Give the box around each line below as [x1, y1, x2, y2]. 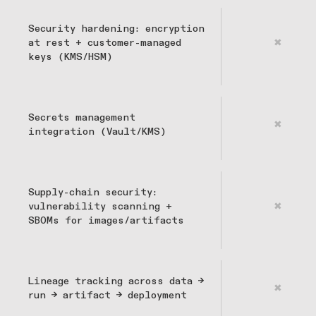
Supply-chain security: [28, 188, 157, 198]
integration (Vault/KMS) [28, 127, 166, 138]
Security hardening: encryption [28, 24, 205, 35]
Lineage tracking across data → [28, 276, 204, 287]
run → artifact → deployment [28, 291, 187, 301]
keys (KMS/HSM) [28, 52, 112, 63]
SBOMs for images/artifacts [28, 216, 184, 226]
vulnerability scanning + [28, 202, 172, 212]
